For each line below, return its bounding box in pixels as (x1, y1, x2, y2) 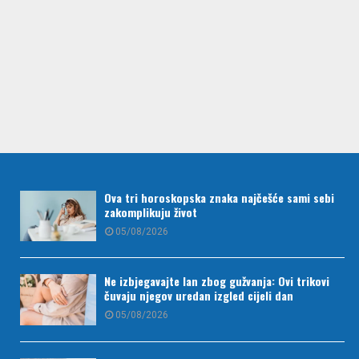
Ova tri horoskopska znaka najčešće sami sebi (104, 188, 334, 206)
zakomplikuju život (104, 203, 197, 220)
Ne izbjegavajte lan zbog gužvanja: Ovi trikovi (104, 272, 329, 290)
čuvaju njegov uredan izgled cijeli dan (104, 287, 293, 305)
